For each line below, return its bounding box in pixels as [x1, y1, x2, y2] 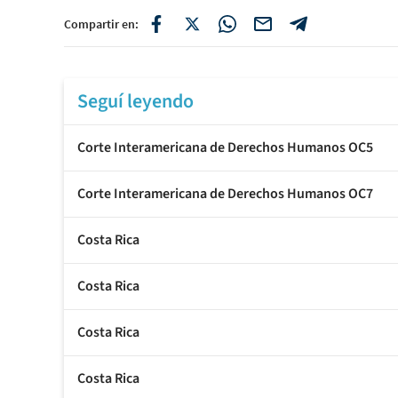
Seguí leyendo [77, 87, 194, 116]
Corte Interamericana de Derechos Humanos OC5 [77, 138, 373, 158]
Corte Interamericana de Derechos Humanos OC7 [77, 184, 373, 204]
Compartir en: [64, 16, 139, 33]
